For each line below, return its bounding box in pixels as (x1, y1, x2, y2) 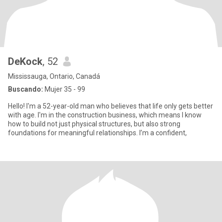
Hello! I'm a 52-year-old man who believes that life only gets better (8, 102, 213, 110)
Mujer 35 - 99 (43, 85, 85, 93)
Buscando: (8, 85, 43, 93)
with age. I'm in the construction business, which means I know (8, 111, 202, 119)
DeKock (8, 55, 43, 67)
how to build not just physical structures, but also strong (8, 120, 180, 128)
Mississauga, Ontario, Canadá (8, 72, 100, 80)
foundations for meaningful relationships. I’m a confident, (8, 129, 187, 137)
